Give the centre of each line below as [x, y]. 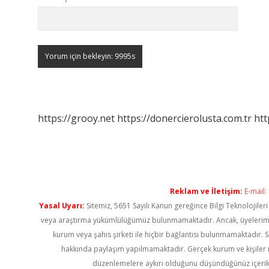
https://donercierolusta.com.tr [184, 118]
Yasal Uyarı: [62, 206]
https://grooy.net [76, 118]
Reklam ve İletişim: [206, 191]
